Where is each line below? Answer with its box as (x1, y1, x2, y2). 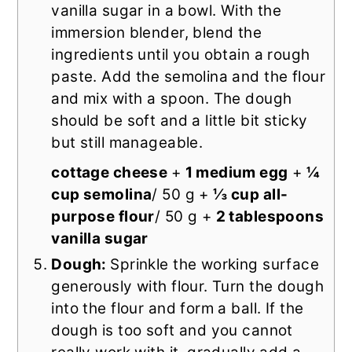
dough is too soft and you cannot (51, 321, 293, 339)
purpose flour (51, 207, 155, 225)
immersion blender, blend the (51, 23, 262, 42)
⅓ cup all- (213, 185, 288, 203)
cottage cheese (51, 163, 171, 181)
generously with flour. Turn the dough (51, 277, 324, 295)
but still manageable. (51, 133, 203, 152)
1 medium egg (185, 163, 288, 181)
